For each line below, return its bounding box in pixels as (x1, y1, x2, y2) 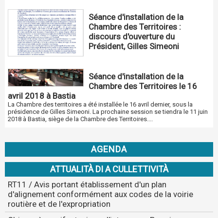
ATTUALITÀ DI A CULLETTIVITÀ (50, 164, 168, 174)
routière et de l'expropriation (8, 199, 110, 209)
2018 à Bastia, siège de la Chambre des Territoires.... (8, 115, 153, 123)
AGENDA (91, 144, 127, 154)
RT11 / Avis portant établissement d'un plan (8, 180, 166, 189)
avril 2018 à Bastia (8, 91, 75, 101)
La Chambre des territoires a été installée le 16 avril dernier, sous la (8, 101, 193, 109)
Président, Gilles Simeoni (89, 41, 180, 51)
